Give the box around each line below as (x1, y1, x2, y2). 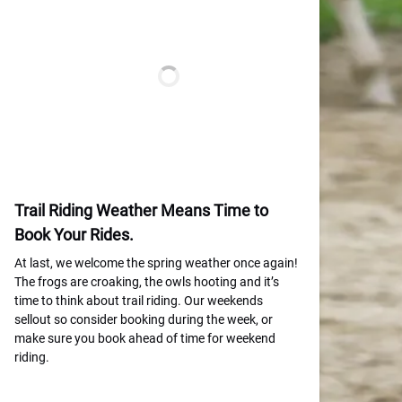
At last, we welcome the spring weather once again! (14, 256, 298, 270)
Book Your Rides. (14, 225, 134, 244)
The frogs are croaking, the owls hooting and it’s (14, 275, 279, 289)
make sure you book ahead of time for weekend (14, 331, 275, 345)
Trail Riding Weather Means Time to (14, 201, 268, 220)
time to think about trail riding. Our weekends (14, 293, 263, 308)
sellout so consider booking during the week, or (14, 312, 273, 327)
